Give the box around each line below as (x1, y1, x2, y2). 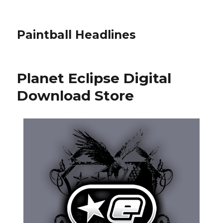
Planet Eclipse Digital (17, 70, 172, 87)
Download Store (17, 87, 134, 104)
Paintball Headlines (17, 28, 136, 42)
